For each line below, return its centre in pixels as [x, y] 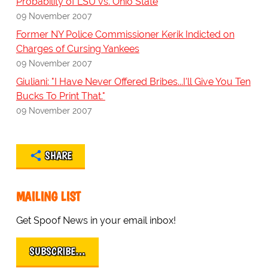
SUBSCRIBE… [57, 252]
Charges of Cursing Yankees [77, 49]
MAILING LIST [48, 197]
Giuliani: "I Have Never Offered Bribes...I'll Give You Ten [133, 82]
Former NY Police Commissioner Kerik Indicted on [125, 35]
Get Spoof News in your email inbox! [96, 221]
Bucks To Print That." [60, 96]
